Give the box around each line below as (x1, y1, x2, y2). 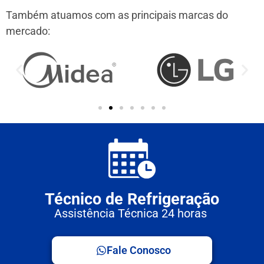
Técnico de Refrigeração (45, 189, 219, 209)
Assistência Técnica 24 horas (54, 206, 210, 220)
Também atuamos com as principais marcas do (6, 8, 228, 21)
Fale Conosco (107, 243, 171, 256)
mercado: (6, 24, 50, 37)
